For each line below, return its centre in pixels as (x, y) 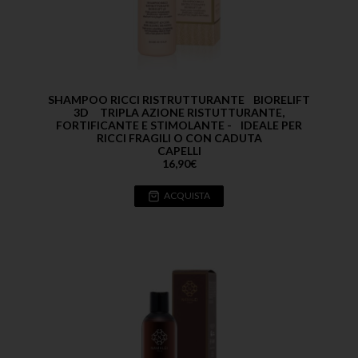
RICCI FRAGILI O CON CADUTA (179, 137)
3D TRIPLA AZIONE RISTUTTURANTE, (179, 112)
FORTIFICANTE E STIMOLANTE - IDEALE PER (179, 125)
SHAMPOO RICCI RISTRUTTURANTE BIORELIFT (179, 99)
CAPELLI (179, 150)
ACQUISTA (187, 196)
